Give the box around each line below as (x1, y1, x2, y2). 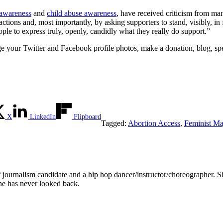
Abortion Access (128, 119, 180, 128)
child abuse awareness (47, 9, 116, 18)
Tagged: (101, 119, 128, 128)
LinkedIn (30, 113, 56, 121)
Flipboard (74, 113, 101, 121)
